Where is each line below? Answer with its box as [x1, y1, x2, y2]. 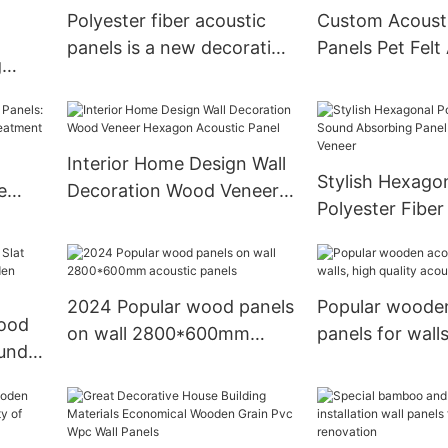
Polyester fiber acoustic [66, 10, 266, 32]
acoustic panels [66, 350, 198, 372]
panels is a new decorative [66, 37, 291, 59]
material [66, 64, 135, 86]
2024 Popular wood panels [66, 296, 294, 318]
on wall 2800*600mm [66, 323, 250, 345]
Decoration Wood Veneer [66, 180, 166, 202]
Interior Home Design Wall [66, 153, 286, 175]
